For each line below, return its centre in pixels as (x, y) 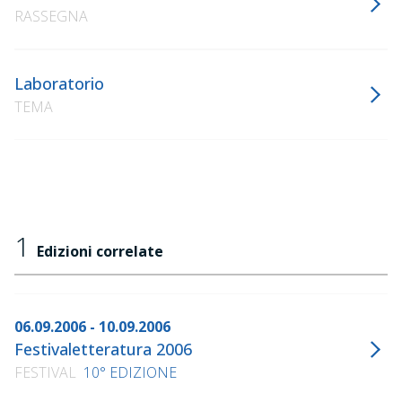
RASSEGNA (51, 16)
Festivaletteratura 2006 (103, 349)
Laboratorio (59, 83)
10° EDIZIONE (130, 372)
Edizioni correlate (100, 251)
